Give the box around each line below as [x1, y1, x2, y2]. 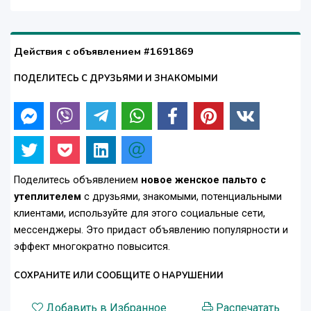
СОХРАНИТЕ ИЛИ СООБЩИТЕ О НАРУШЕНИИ [14, 269, 224, 283]
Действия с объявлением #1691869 [14, 44, 194, 59]
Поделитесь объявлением [14, 174, 141, 187]
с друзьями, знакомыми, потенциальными [81, 191, 282, 203]
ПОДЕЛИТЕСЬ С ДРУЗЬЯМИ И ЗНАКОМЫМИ [14, 72, 218, 85]
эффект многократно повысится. [14, 241, 170, 253]
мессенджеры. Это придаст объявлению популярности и [14, 224, 288, 237]
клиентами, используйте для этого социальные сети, [14, 208, 265, 220]
